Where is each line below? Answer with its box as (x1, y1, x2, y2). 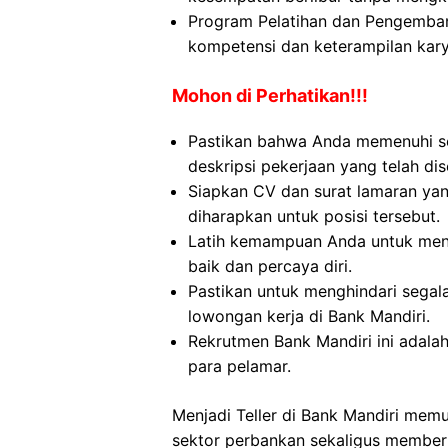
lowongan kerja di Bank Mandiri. (188, 306, 430, 326)
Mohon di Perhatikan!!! (172, 85, 368, 106)
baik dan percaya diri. (188, 256, 352, 276)
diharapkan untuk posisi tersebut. (188, 206, 440, 226)
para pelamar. (188, 356, 291, 376)
